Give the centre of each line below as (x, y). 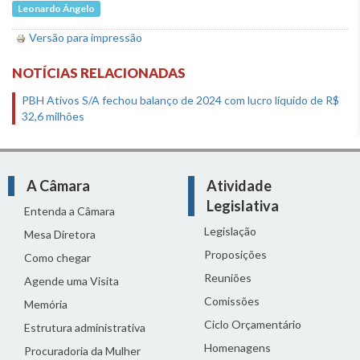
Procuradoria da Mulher (82, 350)
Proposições (235, 254)
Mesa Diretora (60, 234)
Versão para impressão (86, 37)
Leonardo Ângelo (57, 8)
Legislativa (243, 205)
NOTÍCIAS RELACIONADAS (99, 72)
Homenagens (237, 347)
